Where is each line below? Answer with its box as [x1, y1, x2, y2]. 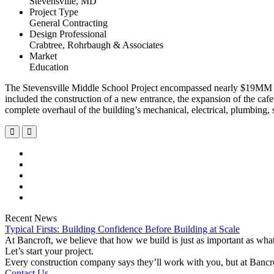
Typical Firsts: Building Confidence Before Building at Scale [5, 224, 240, 235]
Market [29, 51, 57, 62]
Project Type [29, 7, 78, 18]
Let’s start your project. [5, 246, 94, 257]
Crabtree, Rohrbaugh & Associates [29, 40, 163, 51]
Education [29, 62, 68, 73]
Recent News [5, 213, 57, 224]
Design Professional [29, 29, 106, 40]
